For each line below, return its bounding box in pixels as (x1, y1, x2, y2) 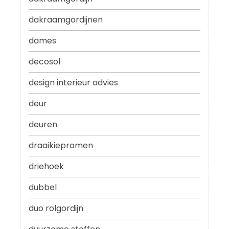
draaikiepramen (29, 140, 93, 152)
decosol (29, 56, 60, 68)
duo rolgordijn (29, 202, 83, 215)
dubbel (29, 181, 57, 194)
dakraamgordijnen (29, 14, 103, 26)
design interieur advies (29, 77, 118, 89)
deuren (29, 119, 57, 131)
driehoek (29, 161, 64, 173)
